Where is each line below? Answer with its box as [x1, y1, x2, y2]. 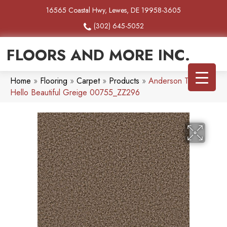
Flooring [40, 75, 67, 87]
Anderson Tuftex [148, 75, 205, 87]
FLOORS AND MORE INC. [7, 44, 190, 66]
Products [109, 75, 139, 87]
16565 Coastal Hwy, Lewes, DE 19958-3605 [46, 5, 181, 15]
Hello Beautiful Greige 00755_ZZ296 [10, 87, 140, 99]
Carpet [77, 75, 100, 87]
